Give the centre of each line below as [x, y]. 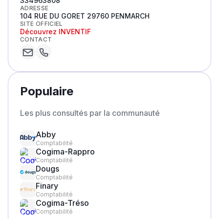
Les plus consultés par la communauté [90, 113]
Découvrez [39, 32]
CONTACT [36, 39]
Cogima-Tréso [62, 203]
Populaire [47, 91]
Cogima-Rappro [65, 152]
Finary [47, 186]
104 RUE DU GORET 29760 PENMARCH [85, 16]
